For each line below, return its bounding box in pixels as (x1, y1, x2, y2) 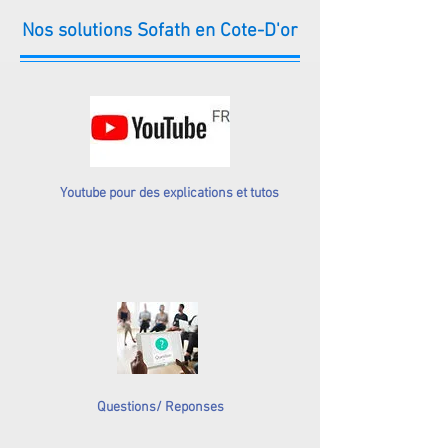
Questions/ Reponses (96, 399, 224, 416)
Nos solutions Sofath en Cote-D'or (22, 20, 298, 43)
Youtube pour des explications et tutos (57, 185, 279, 202)
